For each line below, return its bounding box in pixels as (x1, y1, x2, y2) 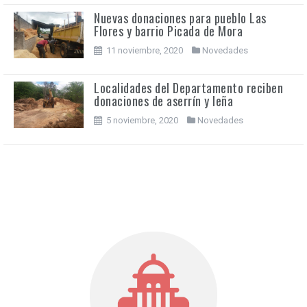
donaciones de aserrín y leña (94, 92, 233, 110)
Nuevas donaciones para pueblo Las (94, 9, 267, 27)
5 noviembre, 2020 (106, 115, 178, 126)
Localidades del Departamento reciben (94, 79, 283, 97)
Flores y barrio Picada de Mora (94, 22, 243, 40)
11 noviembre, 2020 (106, 45, 183, 56)
